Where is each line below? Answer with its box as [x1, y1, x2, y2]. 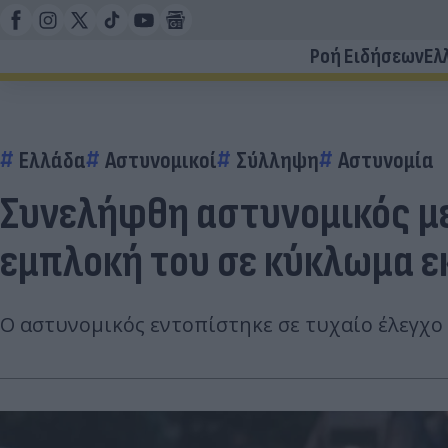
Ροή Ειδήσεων [310, 43, 424, 70]
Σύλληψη [236, 146, 319, 175]
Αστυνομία [338, 146, 434, 175]
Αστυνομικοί [105, 146, 217, 175]
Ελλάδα [19, 146, 86, 175]
